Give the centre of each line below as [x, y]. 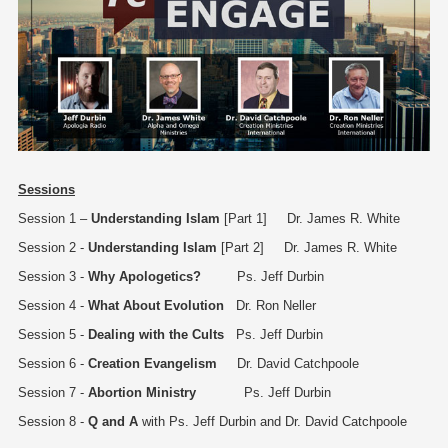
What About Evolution [156, 306]
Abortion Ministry [142, 393]
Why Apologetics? [144, 277]
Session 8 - [53, 422]
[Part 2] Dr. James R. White [307, 248]
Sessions [46, 190]
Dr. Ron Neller [270, 306]
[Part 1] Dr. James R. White [310, 219]
